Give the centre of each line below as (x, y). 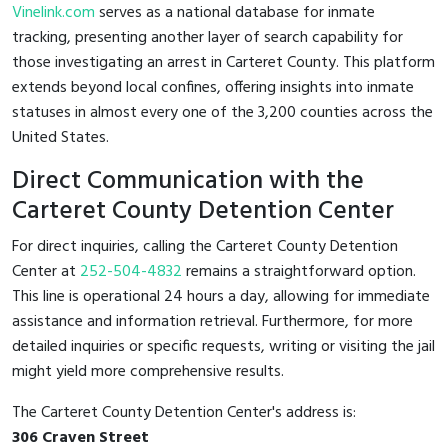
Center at (46, 271)
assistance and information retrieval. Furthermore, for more (212, 321)
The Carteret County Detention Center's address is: (184, 412)
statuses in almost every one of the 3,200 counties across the (222, 112)
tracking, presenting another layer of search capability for (207, 37)
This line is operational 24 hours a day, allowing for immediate (221, 296)
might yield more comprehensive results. (148, 371)
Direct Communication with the (188, 181)
